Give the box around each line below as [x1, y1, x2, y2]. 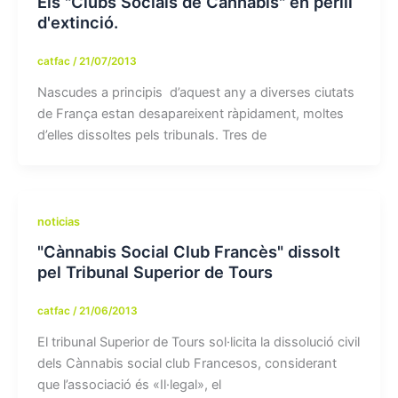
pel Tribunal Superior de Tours [36, 262, 273, 283]
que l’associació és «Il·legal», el [36, 377, 221, 394]
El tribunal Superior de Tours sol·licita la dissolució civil [36, 334, 360, 351]
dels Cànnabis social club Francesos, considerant [36, 355, 337, 372]
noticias [36, 214, 80, 228]
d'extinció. [36, 12, 118, 32]
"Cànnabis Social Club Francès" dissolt [36, 242, 340, 262]
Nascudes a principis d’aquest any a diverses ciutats [36, 84, 354, 100]
